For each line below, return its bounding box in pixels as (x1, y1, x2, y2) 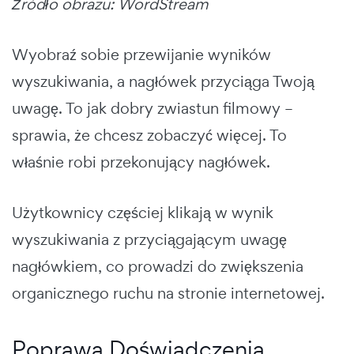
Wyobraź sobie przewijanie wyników (12, 43, 271, 65)
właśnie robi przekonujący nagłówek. (12, 151, 270, 172)
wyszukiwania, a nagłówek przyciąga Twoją (12, 70, 314, 92)
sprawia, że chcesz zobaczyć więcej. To (12, 124, 287, 145)
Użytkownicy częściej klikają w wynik (12, 201, 273, 223)
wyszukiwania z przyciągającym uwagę (12, 228, 287, 250)
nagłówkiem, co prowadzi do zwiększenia (12, 255, 303, 277)
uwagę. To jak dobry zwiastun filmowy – (12, 97, 293, 119)
